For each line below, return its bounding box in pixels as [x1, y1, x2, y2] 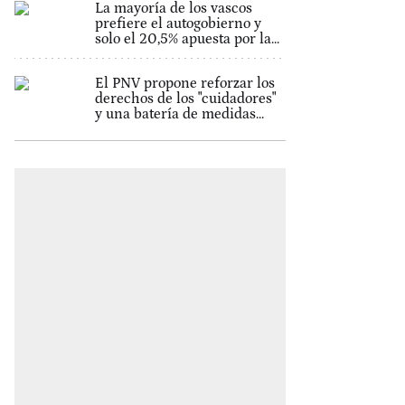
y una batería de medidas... [94, 106, 264, 122]
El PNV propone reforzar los [94, 75, 275, 91]
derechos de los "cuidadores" [94, 90, 276, 107]
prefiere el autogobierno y [94, 15, 261, 32]
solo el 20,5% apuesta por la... [94, 31, 279, 47]
